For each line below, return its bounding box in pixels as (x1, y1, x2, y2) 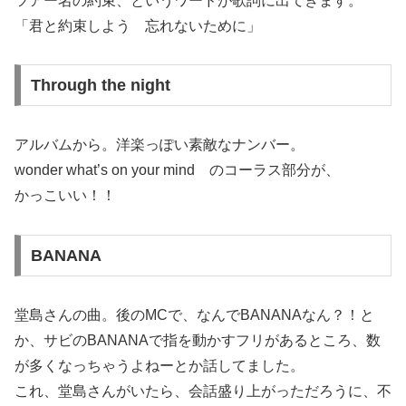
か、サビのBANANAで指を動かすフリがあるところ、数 (14, 332, 381, 348)
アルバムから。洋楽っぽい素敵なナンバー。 (14, 137, 304, 153)
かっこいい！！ (14, 188, 116, 204)
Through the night (30, 76, 170, 95)
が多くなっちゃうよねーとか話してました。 (14, 357, 304, 373)
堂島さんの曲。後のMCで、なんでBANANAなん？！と (14, 306, 374, 323)
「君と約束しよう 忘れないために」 (14, 17, 261, 34)
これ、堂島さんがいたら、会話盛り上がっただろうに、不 (14, 382, 391, 399)
